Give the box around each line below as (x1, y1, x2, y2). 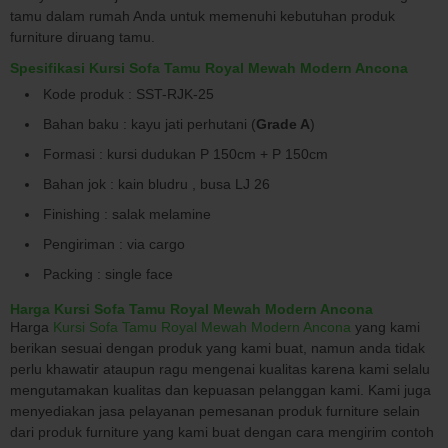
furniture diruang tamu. (10, 28, 155, 45)
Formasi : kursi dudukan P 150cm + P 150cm (43, 145, 328, 162)
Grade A (256, 115, 310, 132)
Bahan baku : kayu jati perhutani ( (43, 115, 256, 132)
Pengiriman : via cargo (43, 235, 185, 252)
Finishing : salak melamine (43, 205, 211, 222)
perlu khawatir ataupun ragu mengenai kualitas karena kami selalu (10, 360, 430, 377)
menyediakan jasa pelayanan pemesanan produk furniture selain (10, 402, 420, 419)
